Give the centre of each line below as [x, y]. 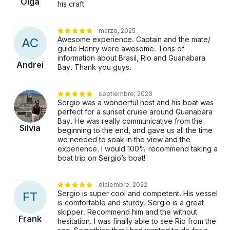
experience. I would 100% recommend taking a [138, 149]
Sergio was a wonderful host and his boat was [136, 103]
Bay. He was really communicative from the [130, 121]
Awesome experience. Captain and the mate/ [134, 40]
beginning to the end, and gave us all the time [135, 130]
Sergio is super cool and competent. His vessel [138, 194]
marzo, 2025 [117, 31]
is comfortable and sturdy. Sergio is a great [131, 203]
